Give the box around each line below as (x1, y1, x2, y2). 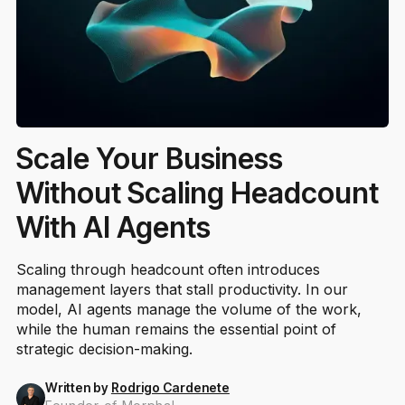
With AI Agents (15, 210, 211, 246)
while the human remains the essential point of (15, 320, 336, 339)
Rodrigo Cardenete (110, 380, 230, 396)
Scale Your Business (15, 141, 283, 177)
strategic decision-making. (15, 340, 193, 359)
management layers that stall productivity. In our (15, 280, 348, 299)
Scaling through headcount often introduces (15, 260, 320, 279)
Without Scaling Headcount (15, 175, 379, 212)
